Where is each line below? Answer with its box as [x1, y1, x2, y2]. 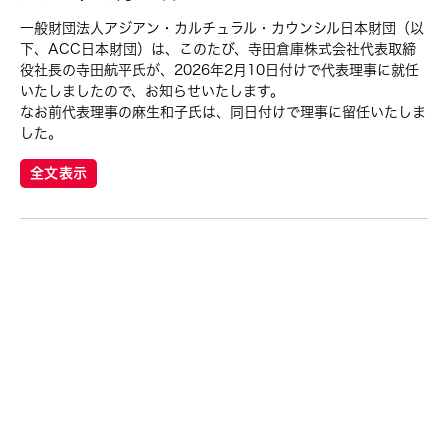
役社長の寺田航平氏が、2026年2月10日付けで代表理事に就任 [20, 62, 419, 77]
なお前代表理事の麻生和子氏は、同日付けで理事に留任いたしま [20, 104, 426, 119]
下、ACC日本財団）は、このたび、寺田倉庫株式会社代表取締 [20, 41, 416, 56]
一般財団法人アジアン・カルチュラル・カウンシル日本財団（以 [20, 20, 424, 35]
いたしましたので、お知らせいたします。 [20, 83, 284, 98]
